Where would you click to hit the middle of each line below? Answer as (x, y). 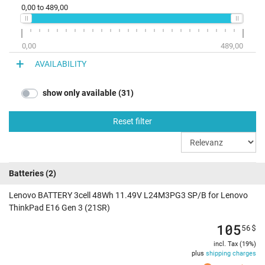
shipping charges (231, 254)
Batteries (26, 174)
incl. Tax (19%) (235, 244)
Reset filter (132, 122)
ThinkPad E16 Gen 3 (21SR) (59, 208)
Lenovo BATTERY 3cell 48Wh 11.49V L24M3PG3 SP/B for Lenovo (128, 195)
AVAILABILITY (61, 64)
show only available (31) (88, 93)
